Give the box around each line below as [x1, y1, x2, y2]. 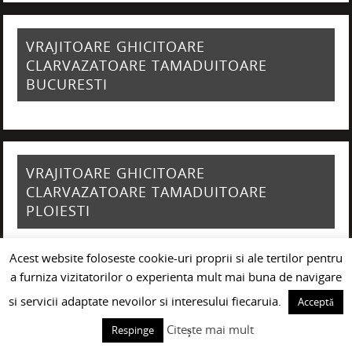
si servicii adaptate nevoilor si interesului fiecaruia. [9, 293, 284, 309]
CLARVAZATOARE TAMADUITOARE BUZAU [25, 309, 322, 328]
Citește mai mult [167, 321, 254, 337]
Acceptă [298, 295, 334, 309]
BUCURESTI [25, 74, 108, 93]
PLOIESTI [25, 201, 90, 221]
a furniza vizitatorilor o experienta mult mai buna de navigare [10, 269, 342, 284]
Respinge [112, 323, 154, 337]
